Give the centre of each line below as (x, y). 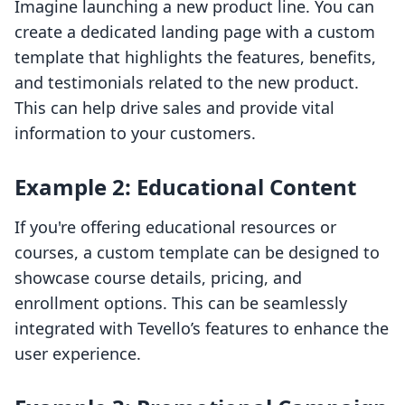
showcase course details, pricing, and (158, 278)
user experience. (78, 354)
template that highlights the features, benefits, (195, 57)
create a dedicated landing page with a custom (195, 32)
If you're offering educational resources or (175, 227)
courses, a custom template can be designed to (197, 253)
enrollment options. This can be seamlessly (181, 303)
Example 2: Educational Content (185, 187)
